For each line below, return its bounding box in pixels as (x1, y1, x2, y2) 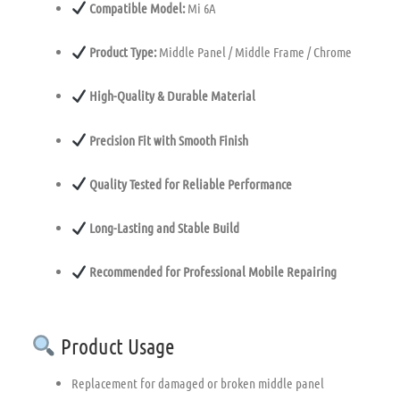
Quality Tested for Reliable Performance (87, 175, 293, 192)
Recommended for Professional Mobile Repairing (87, 263, 337, 280)
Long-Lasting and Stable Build (87, 220, 240, 237)
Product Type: (87, 44, 157, 61)
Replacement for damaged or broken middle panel (71, 375, 324, 391)
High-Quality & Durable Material (87, 87, 256, 104)
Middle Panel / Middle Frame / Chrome (156, 44, 353, 61)
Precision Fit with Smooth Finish (87, 131, 249, 148)
